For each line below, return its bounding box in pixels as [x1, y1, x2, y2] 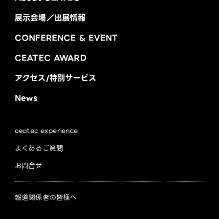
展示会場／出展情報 [15, 11, 86, 24]
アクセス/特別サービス [15, 71, 97, 84]
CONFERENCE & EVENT [15, 31, 118, 44]
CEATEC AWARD [15, 51, 87, 64]
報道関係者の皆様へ [15, 192, 77, 203]
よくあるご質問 [15, 142, 63, 153]
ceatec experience [15, 125, 78, 136]
